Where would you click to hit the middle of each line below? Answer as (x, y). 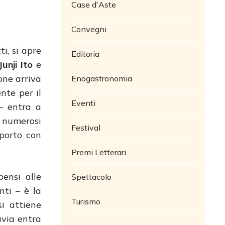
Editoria (85, 53)
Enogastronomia (102, 78)
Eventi (83, 103)
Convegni (89, 29)
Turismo (86, 201)
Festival (86, 127)
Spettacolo (91, 177)
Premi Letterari (99, 152)
